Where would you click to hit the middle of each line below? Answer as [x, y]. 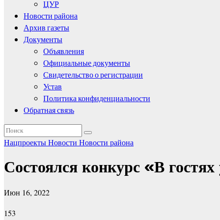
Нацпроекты [26, 142]
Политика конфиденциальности [97, 99]
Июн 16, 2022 [27, 192]
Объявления [64, 52]
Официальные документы [87, 63]
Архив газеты [46, 28]
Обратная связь [49, 110]
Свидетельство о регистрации [93, 75]
